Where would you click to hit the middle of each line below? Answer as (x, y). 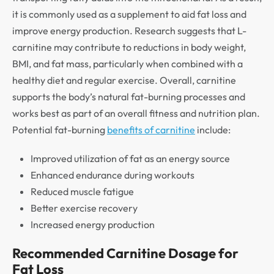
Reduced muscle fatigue (82, 192)
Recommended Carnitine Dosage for (125, 254)
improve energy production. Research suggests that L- (129, 31)
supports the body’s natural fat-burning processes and (129, 97)
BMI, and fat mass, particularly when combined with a (128, 64)
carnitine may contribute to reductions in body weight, (129, 47)
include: (213, 130)
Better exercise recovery (84, 208)
